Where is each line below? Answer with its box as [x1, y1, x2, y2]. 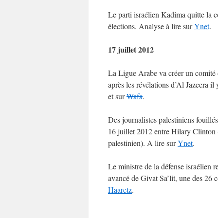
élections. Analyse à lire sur [108, 21, 194, 31]
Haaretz [108, 184, 132, 195]
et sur [108, 91, 127, 101]
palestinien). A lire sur [108, 138, 178, 148]
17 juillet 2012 [108, 44, 154, 55]
